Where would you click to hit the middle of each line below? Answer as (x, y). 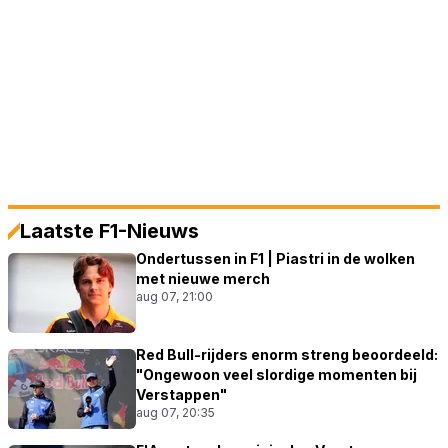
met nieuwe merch (203, 279)
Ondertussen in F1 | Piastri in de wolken (275, 259)
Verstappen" (181, 395)
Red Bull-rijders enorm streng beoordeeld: (287, 355)
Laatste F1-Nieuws (109, 231)
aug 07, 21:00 (174, 297)
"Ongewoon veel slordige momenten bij (276, 375)
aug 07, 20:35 (175, 413)
